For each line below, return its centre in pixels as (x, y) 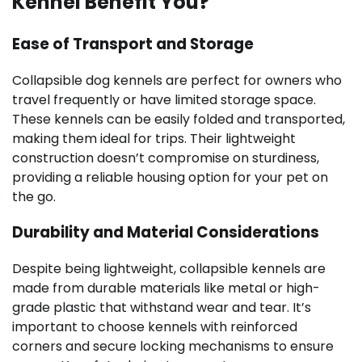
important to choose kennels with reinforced (155, 326)
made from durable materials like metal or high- (166, 288)
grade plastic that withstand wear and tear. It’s (162, 307)
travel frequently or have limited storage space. (164, 99)
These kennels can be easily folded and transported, (179, 119)
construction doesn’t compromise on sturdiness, (166, 158)
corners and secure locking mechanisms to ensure (173, 346)
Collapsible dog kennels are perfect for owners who (177, 80)
